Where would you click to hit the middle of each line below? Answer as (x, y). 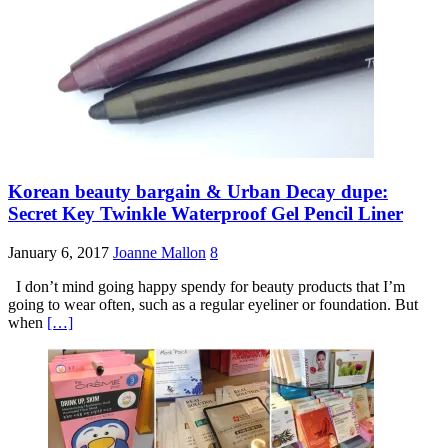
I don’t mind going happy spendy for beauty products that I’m (206, 286)
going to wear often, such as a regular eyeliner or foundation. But (213, 304)
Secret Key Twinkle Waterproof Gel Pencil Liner (205, 214)
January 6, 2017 (58, 252)
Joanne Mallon (159, 252)
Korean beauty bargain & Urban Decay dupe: (198, 192)
